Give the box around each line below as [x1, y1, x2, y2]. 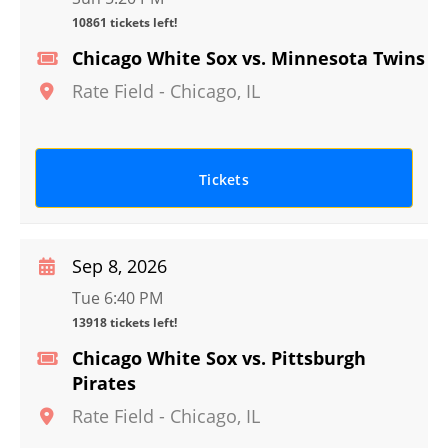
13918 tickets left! [72, 314, 177, 331]
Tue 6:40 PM [72, 287, 163, 309]
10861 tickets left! [72, 14, 177, 31]
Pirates [72, 371, 136, 395]
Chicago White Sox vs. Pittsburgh [72, 346, 366, 370]
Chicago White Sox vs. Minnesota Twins [72, 46, 425, 70]
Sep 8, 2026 [72, 254, 167, 278]
